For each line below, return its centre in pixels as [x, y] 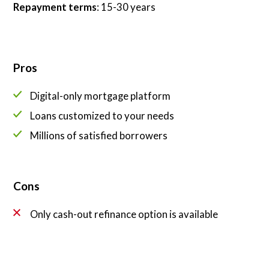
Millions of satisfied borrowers [98, 135]
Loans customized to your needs [102, 115]
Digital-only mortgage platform [100, 95]
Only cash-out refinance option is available [124, 214]
